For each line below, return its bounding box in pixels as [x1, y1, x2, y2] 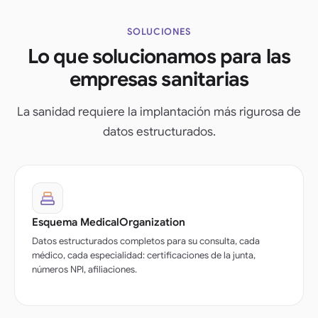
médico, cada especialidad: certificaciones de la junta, [32, 248, 256, 261]
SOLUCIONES [127, 25, 191, 38]
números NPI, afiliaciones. [32, 263, 137, 275]
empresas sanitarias [69, 66, 249, 92]
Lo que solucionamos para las [27, 43, 291, 69]
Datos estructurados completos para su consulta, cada [32, 234, 260, 247]
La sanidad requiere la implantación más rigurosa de [17, 104, 301, 119]
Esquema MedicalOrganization [32, 215, 185, 229]
